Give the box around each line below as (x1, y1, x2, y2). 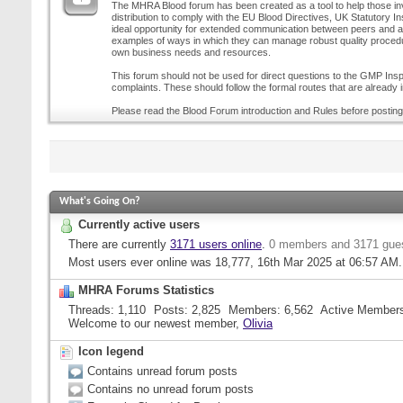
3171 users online (170, 237, 262, 251)
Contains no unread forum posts (87, 381, 254, 396)
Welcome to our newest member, (68, 316, 243, 330)
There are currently (68, 237, 170, 251)
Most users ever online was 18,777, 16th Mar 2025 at (68, 255, 349, 269)
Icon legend (78, 345, 144, 359)
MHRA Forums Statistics (78, 283, 214, 298)
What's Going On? (59, 196, 140, 207)
